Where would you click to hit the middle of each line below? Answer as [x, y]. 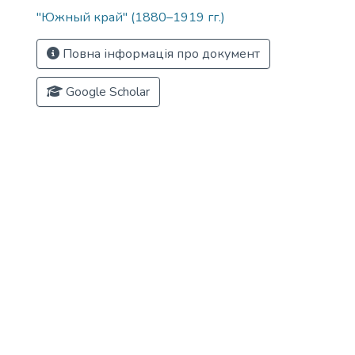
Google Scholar [106, 92]
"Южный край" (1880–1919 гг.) [131, 17]
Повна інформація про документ [160, 54]
